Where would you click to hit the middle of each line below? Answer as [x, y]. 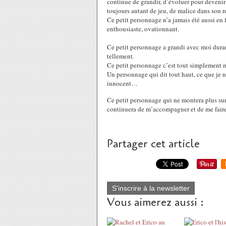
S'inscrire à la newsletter [151, 188]
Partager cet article [153, 144]
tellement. [121, 56]
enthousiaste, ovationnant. [143, 29]
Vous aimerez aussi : [155, 202]
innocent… [122, 83]
